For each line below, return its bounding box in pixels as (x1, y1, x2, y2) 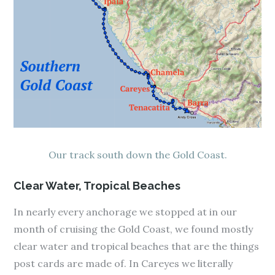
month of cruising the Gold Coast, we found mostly (14, 222, 254, 235)
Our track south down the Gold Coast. (48, 148, 227, 161)
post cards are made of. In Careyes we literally (14, 257, 233, 269)
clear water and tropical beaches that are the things (14, 239, 260, 252)
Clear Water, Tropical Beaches (14, 179, 181, 192)
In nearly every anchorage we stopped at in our (14, 205, 238, 218)
